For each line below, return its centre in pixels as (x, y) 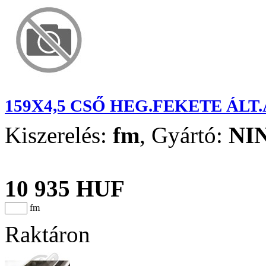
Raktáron (47, 234)
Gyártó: (190, 135)
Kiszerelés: (59, 135)
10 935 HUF (65, 188)
